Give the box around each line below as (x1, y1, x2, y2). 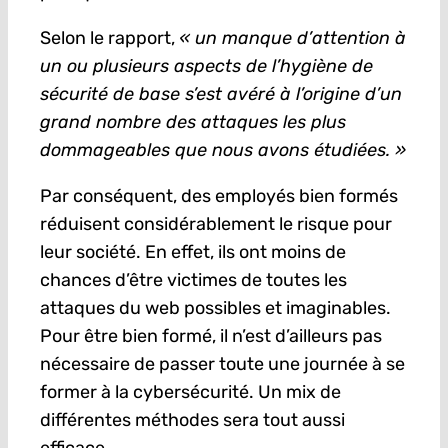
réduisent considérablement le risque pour (39, 213, 392, 236)
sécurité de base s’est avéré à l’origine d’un (39, 83, 402, 106)
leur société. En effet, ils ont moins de (39, 241, 346, 264)
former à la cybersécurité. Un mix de (39, 381, 341, 404)
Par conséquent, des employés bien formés (39, 185, 398, 208)
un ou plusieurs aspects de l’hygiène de (39, 55, 373, 78)
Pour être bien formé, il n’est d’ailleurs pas (39, 325, 382, 348)
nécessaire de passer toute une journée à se (39, 353, 405, 376)
